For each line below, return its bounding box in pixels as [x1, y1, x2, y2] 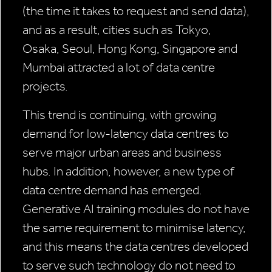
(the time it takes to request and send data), [22, 4, 250, 19]
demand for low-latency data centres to [22, 126, 229, 141]
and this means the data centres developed [22, 239, 248, 254]
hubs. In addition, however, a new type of [22, 164, 234, 179]
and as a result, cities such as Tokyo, [22, 22, 211, 38]
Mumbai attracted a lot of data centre [22, 60, 215, 75]
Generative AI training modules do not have [22, 202, 250, 217]
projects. [22, 79, 68, 94]
